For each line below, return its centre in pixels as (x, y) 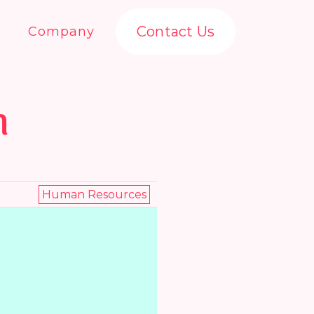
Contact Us (176, 32)
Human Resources (94, 194)
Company (61, 31)
